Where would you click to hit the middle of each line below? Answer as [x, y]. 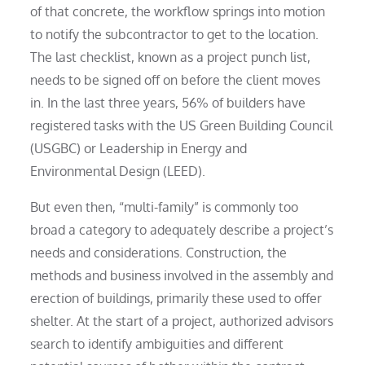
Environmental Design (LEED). [118, 171]
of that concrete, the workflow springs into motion [178, 11]
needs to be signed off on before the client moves [176, 79]
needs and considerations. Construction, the [159, 252]
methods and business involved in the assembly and [182, 275]
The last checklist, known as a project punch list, [171, 57]
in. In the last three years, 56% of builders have [168, 102]
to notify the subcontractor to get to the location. [175, 34]
